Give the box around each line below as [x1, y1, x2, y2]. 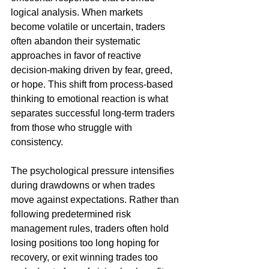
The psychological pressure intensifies [11, 166, 177, 177]
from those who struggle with [11, 122, 134, 133]
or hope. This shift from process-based [11, 79, 175, 90]
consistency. [11, 137, 63, 148]
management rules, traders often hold [11, 223, 171, 234]
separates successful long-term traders [11, 108, 177, 119]
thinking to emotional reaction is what [11, 94, 171, 104]
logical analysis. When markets [11, 7, 145, 18]
